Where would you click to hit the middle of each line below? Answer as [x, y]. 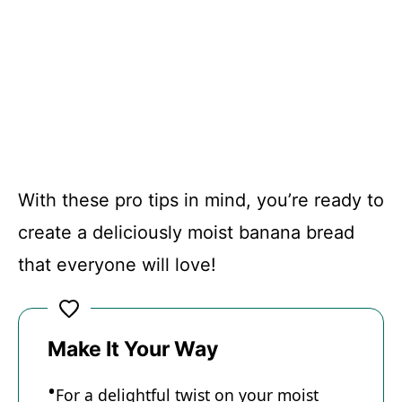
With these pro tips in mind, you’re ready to [201, 201]
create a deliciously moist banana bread [186, 233]
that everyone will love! [117, 265]
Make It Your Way [133, 350]
